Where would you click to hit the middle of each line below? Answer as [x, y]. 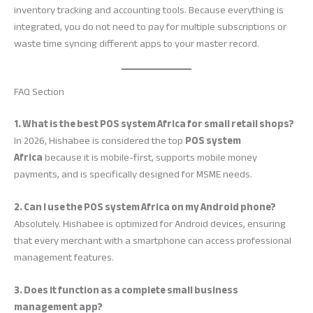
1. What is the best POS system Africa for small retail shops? [154, 124]
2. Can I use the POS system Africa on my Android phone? [145, 208]
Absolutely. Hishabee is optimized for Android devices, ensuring [150, 224]
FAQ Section [39, 92]
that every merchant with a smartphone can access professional [153, 241]
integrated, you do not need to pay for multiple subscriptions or [150, 27]
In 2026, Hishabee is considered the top [100, 140]
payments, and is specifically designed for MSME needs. [133, 174]
